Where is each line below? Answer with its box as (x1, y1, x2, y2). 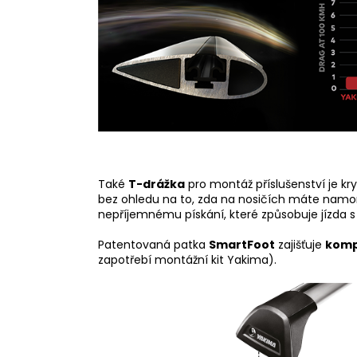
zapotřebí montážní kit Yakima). (98, 252, 277, 269)
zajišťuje (275, 237, 325, 253)
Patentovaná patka (98, 237, 209, 253)
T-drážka (128, 176, 185, 193)
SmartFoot (209, 237, 275, 253)
